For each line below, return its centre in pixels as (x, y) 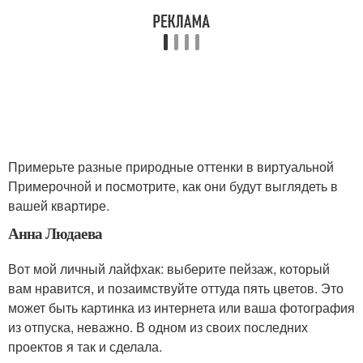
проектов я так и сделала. (85, 346)
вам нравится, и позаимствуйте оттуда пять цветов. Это (176, 288)
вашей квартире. (59, 205)
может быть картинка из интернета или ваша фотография (181, 307)
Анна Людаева (55, 233)
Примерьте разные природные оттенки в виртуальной (171, 167)
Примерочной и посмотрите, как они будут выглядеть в (173, 186)
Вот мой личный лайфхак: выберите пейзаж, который (169, 269)
